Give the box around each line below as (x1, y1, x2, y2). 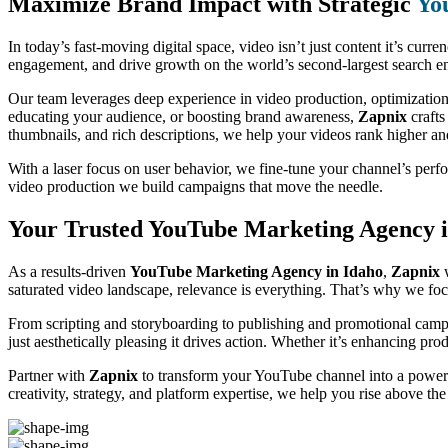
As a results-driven (8, 262, 130, 280)
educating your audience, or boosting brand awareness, (8, 107, 358, 125)
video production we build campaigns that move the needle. (8, 177, 383, 195)
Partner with (8, 366, 89, 384)
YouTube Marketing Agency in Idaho (130, 262, 383, 280)
